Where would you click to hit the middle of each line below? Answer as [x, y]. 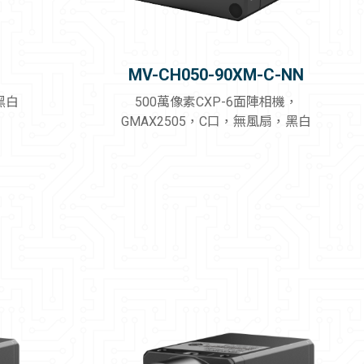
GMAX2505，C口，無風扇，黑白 [217, 121]
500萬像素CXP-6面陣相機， [216, 102]
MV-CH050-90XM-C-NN [217, 74]
